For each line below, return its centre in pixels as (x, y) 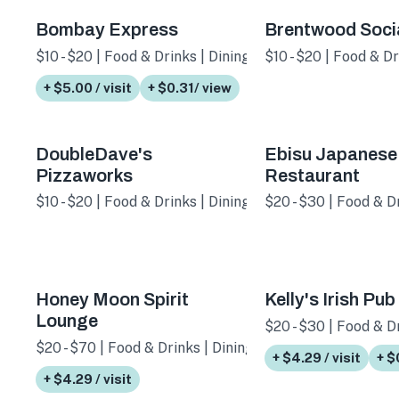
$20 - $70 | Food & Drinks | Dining (145, 347)
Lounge (67, 321)
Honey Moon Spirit (112, 300)
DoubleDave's (94, 154)
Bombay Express (107, 30)
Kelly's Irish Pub (330, 300)
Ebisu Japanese (330, 154)
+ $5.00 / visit (88, 87)
